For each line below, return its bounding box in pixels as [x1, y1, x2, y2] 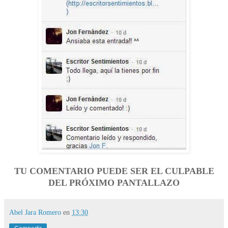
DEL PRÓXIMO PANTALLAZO [48, 177, 180, 188]
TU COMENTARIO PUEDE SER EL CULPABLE [14, 165, 214, 176]
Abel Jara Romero [9, 208, 61, 216]
